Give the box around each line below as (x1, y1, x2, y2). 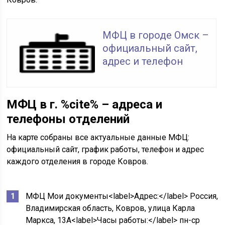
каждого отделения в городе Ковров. (7, 157, 149, 166)
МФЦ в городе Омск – (102, 29, 209, 41)
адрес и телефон (102, 55, 183, 67)
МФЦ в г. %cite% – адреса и (7, 97, 163, 111)
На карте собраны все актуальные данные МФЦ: (7, 133, 190, 142)
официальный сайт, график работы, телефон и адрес (7, 145, 204, 154)
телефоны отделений (7, 112, 130, 126)
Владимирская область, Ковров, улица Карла (26, 203, 195, 213)
